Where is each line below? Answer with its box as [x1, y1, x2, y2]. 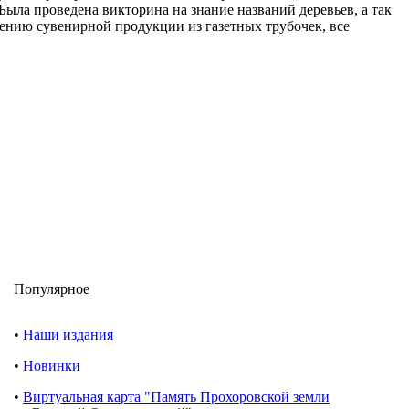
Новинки [23, 357, 80, 373]
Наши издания [23, 326, 113, 342]
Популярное [14, 280, 89, 297]
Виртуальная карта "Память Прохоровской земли [23, 388, 330, 404]
